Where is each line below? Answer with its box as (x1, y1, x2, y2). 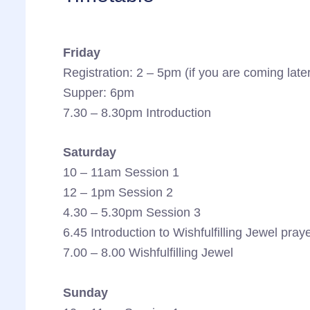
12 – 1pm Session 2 (62, 185, 173, 200)
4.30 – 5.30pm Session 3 (62, 206, 201, 220)
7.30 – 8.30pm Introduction (62, 105, 211, 120)
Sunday (62, 286, 108, 300)
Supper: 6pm (62, 85, 134, 100)
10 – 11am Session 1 (62, 165, 179, 180)
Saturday (62, 145, 116, 160)
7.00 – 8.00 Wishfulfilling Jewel (62, 246, 233, 260)
